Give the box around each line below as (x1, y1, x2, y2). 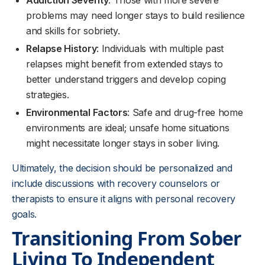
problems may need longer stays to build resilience (26, 9, 245, 21)
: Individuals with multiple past (96, 43, 224, 54)
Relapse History (26, 43, 97, 54)
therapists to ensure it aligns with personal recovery (12, 193, 236, 205)
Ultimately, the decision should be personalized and (12, 162, 232, 174)
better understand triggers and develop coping (26, 73, 226, 85)
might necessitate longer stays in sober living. (26, 137, 219, 149)
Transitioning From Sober (12, 225, 242, 251)
